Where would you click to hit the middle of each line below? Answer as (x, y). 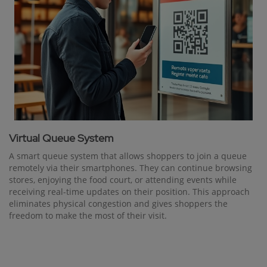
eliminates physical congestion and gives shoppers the (118, 204)
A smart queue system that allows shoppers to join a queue (128, 156)
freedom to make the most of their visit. (88, 216)
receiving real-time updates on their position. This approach (129, 192)
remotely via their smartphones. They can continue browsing (131, 168)
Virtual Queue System (61, 138)
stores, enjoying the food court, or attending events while (123, 180)
